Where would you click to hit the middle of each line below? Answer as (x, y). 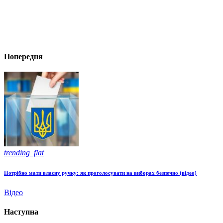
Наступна (21, 212)
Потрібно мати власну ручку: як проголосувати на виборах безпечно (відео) (100, 172)
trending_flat (24, 152)
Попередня (23, 56)
